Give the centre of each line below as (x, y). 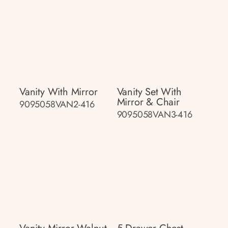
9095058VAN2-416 (57, 104)
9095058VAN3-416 (154, 115)
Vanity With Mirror (59, 92)
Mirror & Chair (148, 102)
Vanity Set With (149, 92)
